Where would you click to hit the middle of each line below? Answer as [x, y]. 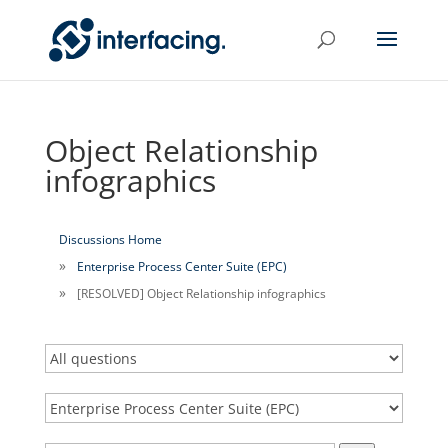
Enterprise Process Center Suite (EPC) [182, 266]
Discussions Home [110, 239]
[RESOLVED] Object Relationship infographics [202, 293]
